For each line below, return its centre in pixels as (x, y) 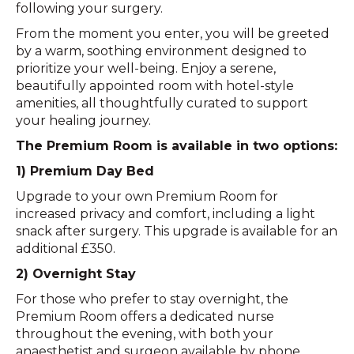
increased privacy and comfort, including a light (166, 213)
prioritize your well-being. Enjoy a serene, (146, 68)
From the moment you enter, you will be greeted (173, 33)
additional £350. (66, 248)
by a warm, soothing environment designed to (161, 51)
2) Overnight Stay (76, 273)
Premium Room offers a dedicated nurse (145, 316)
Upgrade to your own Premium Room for (147, 196)
